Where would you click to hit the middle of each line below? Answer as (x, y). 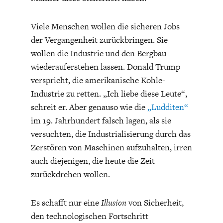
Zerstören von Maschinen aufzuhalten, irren (111, 147)
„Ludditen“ (167, 107)
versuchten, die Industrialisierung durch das (111, 134)
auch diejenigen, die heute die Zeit (93, 161)
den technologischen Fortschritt (89, 216)
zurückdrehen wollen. (70, 174)
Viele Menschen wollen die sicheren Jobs (105, 26)
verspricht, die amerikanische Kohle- (98, 80)
